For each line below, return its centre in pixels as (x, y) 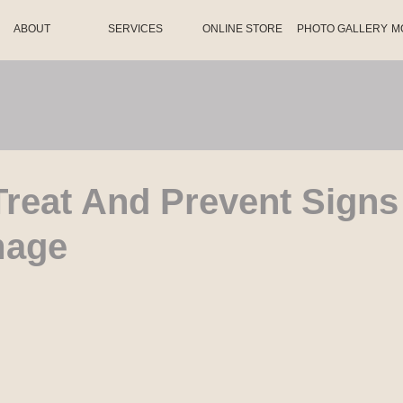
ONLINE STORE (242, 29)
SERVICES (135, 29)
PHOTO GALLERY (342, 29)
